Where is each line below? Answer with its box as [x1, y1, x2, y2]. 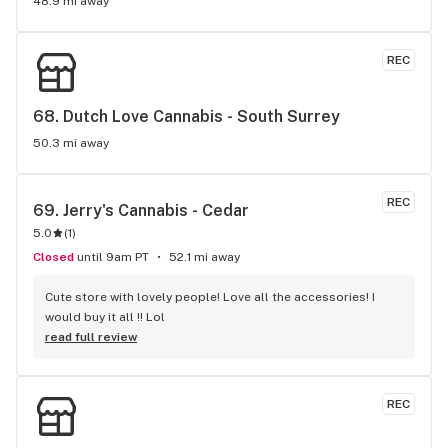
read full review [45, 330, 137, 344]
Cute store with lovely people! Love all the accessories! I [45, 290, 375, 304]
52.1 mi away [169, 250, 240, 264]
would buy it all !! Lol [45, 310, 165, 324]
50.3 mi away [33, 136, 109, 150]
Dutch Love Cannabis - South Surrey [63, 107, 340, 126]
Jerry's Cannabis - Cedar [63, 201, 249, 220]
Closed [41, 250, 74, 264]
